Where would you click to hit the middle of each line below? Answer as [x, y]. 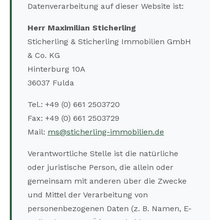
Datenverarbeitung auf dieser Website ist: [106, 6]
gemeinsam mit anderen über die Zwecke [107, 181]
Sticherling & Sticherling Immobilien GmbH [109, 42]
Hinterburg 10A [56, 69]
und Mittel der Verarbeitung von [88, 195]
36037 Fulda [51, 83]
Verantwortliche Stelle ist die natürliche [103, 154]
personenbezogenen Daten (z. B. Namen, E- [110, 209]
